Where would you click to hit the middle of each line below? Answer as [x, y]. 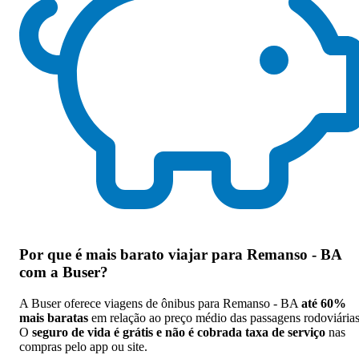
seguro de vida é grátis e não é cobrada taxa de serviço [179, 333]
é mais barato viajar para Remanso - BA [208, 255]
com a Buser [60, 272]
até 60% [324, 304]
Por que [47, 255]
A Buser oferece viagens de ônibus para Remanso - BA [160, 304]
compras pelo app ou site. [83, 347]
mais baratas [54, 318]
